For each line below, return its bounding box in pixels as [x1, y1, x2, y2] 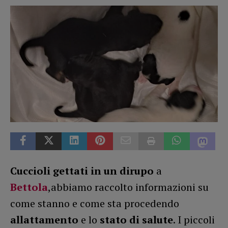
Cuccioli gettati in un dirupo [10, 163, 154, 178]
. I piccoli [173, 212, 215, 226]
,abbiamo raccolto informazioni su [48, 180, 209, 194]
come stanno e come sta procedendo [10, 196, 179, 210]
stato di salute [100, 212, 173, 226]
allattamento [10, 212, 78, 226]
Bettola [10, 180, 48, 194]
